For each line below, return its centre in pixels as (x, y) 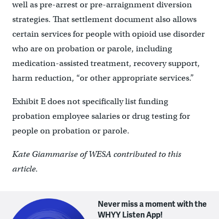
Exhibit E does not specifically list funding (90, 102)
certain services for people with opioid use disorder (108, 34)
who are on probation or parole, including (92, 49)
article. (25, 169)
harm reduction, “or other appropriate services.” (103, 78)
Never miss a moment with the (153, 204)
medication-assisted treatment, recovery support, (106, 64)
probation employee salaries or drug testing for (101, 116)
